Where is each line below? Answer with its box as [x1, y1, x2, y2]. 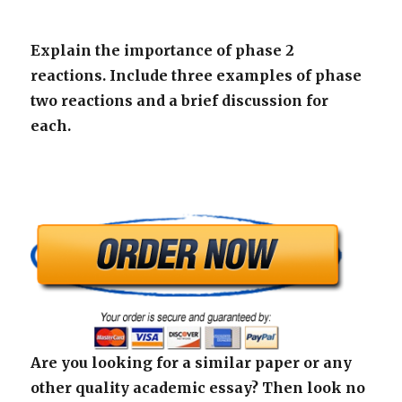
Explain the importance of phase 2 [31, 41, 295, 60]
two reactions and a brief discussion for [31, 92, 329, 110]
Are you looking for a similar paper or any [31, 353, 353, 371]
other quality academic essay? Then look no [31, 378, 366, 397]
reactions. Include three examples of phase [31, 66, 363, 85]
